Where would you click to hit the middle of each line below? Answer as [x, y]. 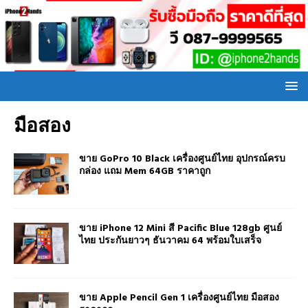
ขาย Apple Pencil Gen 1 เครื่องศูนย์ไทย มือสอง [179, 298]
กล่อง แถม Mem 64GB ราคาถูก [145, 171]
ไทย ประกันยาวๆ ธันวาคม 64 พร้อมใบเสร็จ [170, 241]
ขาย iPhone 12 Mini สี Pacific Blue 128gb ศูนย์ [180, 228]
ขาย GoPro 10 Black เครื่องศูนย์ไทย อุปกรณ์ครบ [182, 159]
